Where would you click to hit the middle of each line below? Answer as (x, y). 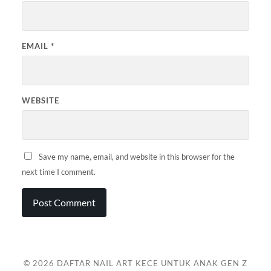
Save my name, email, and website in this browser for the (136, 157)
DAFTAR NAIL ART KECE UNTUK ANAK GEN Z (152, 263)
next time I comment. (58, 172)
